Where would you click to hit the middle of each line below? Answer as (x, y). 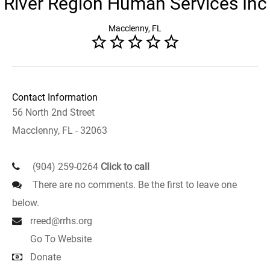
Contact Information (55, 97)
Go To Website (61, 239)
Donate (46, 257)
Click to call (125, 167)
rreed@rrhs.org (61, 221)
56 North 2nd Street (53, 112)
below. (26, 203)
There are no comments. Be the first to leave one (133, 185)
